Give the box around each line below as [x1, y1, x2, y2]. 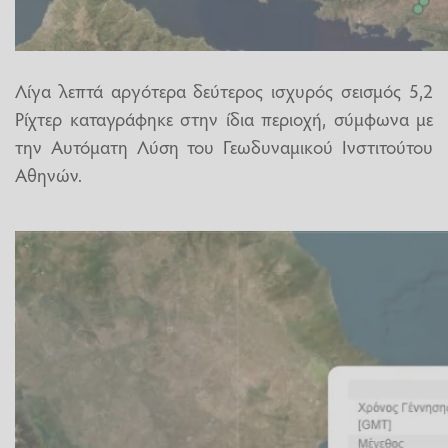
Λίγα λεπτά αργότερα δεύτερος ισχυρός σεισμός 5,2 [15, 76, 433, 103]
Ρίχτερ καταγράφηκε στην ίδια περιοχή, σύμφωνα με [15, 104, 433, 131]
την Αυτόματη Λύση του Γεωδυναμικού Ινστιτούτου [15, 132, 433, 159]
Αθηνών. [15, 160, 82, 187]
